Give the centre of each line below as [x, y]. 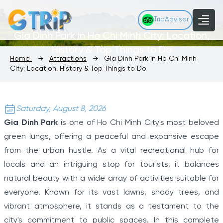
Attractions [68, 59]
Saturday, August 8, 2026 [61, 109]
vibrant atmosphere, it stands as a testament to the [111, 207]
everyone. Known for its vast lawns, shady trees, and [111, 193]
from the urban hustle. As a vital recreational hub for [111, 151]
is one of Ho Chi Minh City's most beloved [139, 123]
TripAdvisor [171, 20]
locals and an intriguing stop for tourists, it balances [111, 165]
